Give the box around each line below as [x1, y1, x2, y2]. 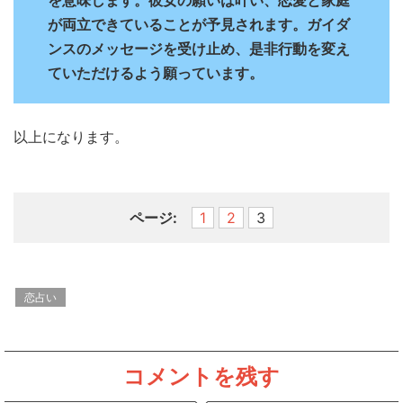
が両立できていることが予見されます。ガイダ [48, 14, 350, 33]
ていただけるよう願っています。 [48, 63, 264, 82]
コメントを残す [123, 363, 280, 390]
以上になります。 [13, 127, 129, 146]
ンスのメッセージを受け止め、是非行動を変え [48, 39, 350, 58]
